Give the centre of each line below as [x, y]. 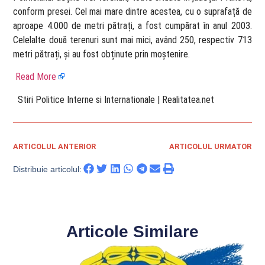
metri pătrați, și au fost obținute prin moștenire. [102, 54]
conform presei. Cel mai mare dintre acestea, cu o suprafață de [132, 11]
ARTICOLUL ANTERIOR [55, 146]
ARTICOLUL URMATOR [210, 146]
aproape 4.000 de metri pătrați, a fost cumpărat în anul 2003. [132, 25]
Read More [36, 77]
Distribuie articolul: [48, 169]
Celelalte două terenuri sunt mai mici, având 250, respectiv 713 [132, 40]
